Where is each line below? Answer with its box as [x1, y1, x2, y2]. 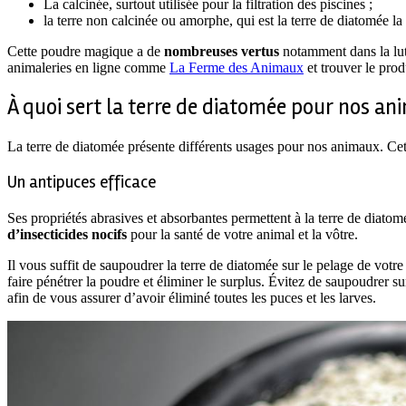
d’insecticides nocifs [7, 226, 127, 242]
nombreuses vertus [164, 43, 279, 60]
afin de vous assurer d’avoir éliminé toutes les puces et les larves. [7, 289, 376, 305]
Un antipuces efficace [7, 171, 156, 193]
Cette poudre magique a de [7, 43, 164, 60]
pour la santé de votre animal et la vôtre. [127, 226, 358, 242]
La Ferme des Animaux [169, 60, 304, 76]
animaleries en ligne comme [7, 60, 169, 76]
